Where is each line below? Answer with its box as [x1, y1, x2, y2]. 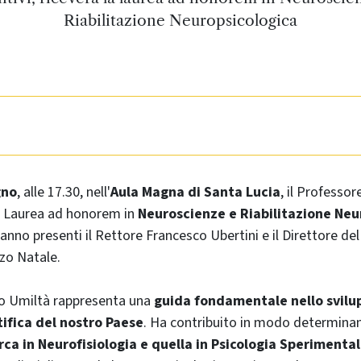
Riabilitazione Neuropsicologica [64, 10, 297, 30]
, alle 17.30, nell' [17, 181, 110, 202]
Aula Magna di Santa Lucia [110, 181, 280, 202]
